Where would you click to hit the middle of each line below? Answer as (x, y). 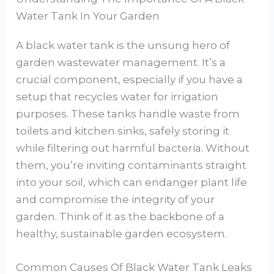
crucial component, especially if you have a (130, 79)
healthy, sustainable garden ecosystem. (122, 233)
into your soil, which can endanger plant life (132, 182)
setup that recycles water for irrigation (117, 96)
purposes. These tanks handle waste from (128, 113)
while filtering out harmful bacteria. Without (133, 148)
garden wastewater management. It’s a (121, 62)
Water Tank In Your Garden (88, 16)
